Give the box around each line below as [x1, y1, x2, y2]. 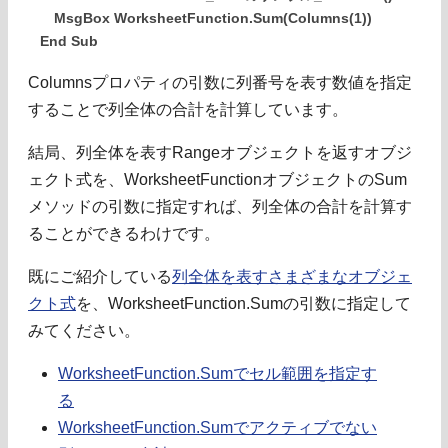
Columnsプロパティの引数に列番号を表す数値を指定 [28, 73, 412, 91]
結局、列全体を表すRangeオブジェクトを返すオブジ [28, 143, 412, 161]
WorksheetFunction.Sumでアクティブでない [58, 418, 377, 436]
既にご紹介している [28, 267, 172, 285]
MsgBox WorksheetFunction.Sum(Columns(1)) [40, 10, 372, 26]
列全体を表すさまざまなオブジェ [172, 267, 412, 285]
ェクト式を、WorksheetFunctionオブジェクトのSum [28, 170, 407, 188]
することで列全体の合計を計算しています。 [28, 100, 348, 118]
